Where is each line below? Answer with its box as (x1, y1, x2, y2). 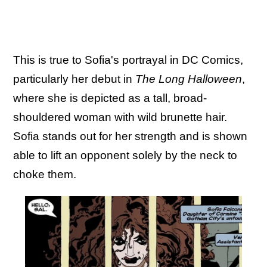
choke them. (13, 167, 79, 181)
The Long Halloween (135, 72, 242, 85)
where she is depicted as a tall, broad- (13, 91, 207, 104)
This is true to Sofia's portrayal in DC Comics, (13, 53, 243, 66)
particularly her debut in (13, 72, 135, 85)
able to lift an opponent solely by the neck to (13, 148, 237, 162)
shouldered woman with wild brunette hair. (13, 110, 227, 123)
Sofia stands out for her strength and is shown (13, 129, 247, 142)
